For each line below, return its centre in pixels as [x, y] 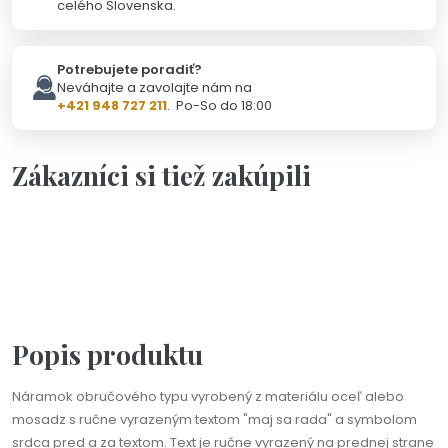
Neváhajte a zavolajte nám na [154, 87]
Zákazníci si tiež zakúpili [161, 174]
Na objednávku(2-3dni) [361, 210]
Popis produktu [107, 353]
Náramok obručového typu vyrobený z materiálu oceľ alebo [208, 396]
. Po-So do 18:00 [219, 105]
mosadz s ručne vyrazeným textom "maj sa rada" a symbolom [214, 419]
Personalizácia [66, 223]
